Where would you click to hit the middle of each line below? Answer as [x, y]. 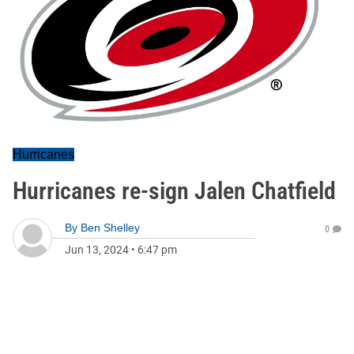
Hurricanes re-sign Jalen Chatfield [174, 191]
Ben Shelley [110, 228]
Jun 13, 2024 [97, 250]
